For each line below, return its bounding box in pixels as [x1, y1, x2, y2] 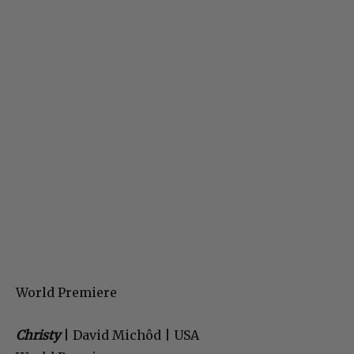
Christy [16, 327, 60, 344]
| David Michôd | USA [63, 327, 199, 344]
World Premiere [16, 284, 117, 301]
